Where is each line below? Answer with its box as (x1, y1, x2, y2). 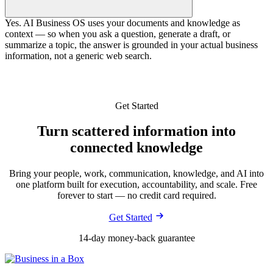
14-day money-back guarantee (78, 233, 195, 244)
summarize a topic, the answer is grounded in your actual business (5, 39, 258, 50)
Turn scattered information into (37, 123, 236, 140)
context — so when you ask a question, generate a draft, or (5, 28, 230, 39)
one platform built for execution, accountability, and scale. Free (16, 179, 257, 190)
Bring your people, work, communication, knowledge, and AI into (9, 168, 264, 179)
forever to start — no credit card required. (57, 190, 216, 201)
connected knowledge (70, 140, 203, 156)
